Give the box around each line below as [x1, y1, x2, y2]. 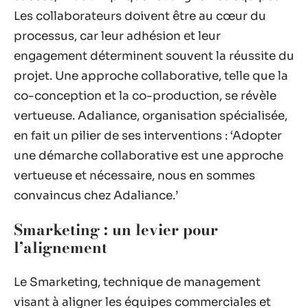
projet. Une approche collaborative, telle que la [14, 68, 288, 83]
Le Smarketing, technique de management [14, 274, 261, 289]
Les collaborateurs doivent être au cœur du [14, 8, 266, 23]
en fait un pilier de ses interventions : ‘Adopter [14, 128, 282, 143]
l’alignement [14, 236, 107, 259]
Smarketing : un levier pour [14, 218, 218, 241]
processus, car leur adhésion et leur [14, 28, 221, 43]
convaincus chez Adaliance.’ [14, 188, 178, 203]
